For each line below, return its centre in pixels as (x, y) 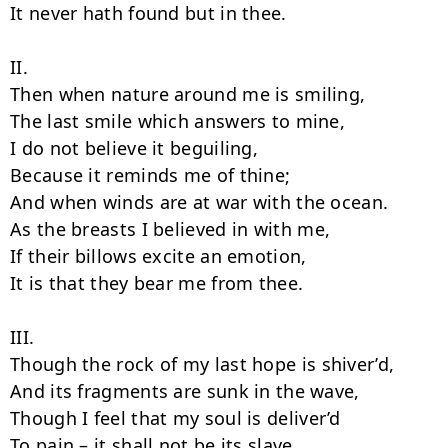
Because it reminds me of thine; (150, 175)
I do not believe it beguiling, (134, 148)
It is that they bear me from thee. (157, 283)
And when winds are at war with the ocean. (199, 202)
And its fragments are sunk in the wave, (185, 391)
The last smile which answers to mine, (178, 121)
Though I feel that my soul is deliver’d (175, 418)
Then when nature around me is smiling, (188, 94)
